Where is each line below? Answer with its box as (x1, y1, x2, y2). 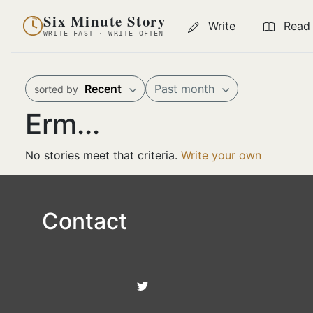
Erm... (25, 106, 100, 141)
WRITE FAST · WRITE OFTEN (43, 29, 164, 38)
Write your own (181, 147, 261, 162)
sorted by (34, 82, 78, 95)
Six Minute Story (43, 10, 166, 32)
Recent (85, 81, 122, 96)
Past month (154, 81, 218, 96)
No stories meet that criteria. (25, 147, 181, 162)
